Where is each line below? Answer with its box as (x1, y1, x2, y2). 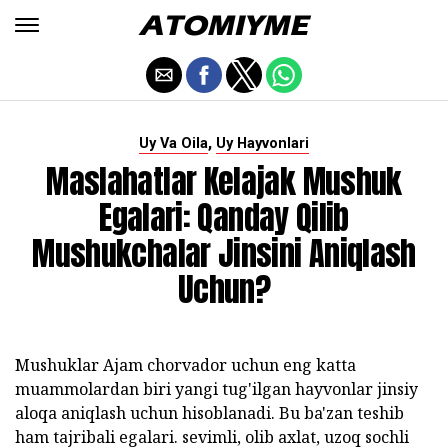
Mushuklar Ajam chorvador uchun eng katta (15, 354, 356, 376)
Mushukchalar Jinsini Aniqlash (32, 229, 416, 278)
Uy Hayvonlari (216, 135, 309, 152)
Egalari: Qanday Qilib (99, 193, 349, 242)
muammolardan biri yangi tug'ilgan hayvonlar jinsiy (15, 378, 418, 400)
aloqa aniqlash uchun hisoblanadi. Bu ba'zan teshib (15, 402, 404, 424)
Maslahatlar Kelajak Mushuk (46, 157, 402, 206)
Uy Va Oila (139, 135, 208, 152)
